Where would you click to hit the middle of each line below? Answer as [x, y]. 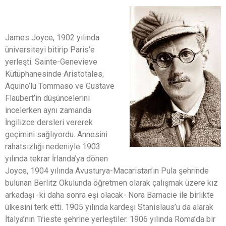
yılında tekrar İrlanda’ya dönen [56, 158]
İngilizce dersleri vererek [49, 122]
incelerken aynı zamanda [48, 110]
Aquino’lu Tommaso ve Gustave [60, 86]
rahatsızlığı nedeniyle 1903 [53, 146]
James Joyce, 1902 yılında [52, 37]
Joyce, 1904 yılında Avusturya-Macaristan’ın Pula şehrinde [107, 171]
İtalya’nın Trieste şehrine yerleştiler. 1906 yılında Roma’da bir [110, 219]
